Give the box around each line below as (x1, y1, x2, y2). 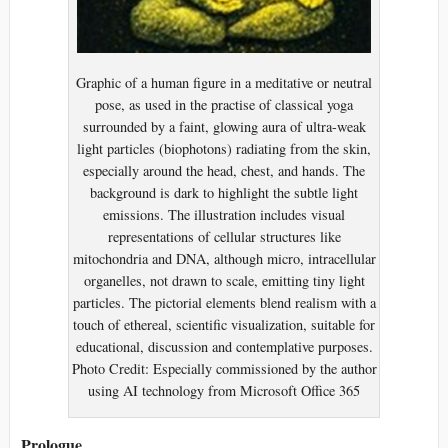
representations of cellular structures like (107, 227, 341, 247)
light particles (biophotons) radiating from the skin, (77, 139, 371, 159)
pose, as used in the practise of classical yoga (95, 95, 353, 115)
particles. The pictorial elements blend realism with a (72, 293, 376, 313)
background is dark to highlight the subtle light (90, 183, 358, 203)
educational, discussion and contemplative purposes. (75, 337, 373, 357)
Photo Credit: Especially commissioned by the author (71, 359, 377, 379)
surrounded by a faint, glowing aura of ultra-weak (82, 117, 366, 137)
